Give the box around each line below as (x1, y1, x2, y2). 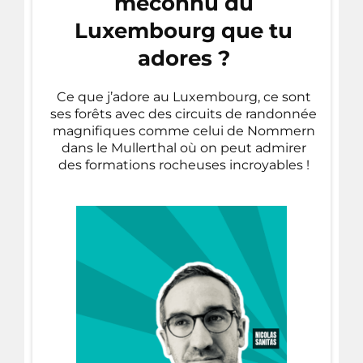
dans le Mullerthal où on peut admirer (61, 139, 306, 156)
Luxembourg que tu (75, 17, 293, 44)
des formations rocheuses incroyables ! (58, 156, 310, 173)
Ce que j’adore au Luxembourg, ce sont (56, 88, 311, 105)
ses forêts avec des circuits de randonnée (50, 105, 317, 122)
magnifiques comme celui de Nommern (52, 122, 315, 139)
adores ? (137, 45, 230, 71)
